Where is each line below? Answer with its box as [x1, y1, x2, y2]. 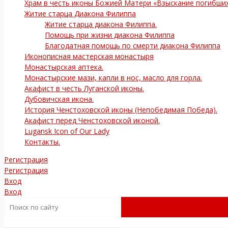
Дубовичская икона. [24, 94, 94, 104]
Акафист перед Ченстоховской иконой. [24, 116, 160, 125]
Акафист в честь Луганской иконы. [24, 83, 144, 93]
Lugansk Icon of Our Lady [24, 126, 109, 136]
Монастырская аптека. [24, 62, 103, 72]
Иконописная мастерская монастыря [24, 51, 154, 61]
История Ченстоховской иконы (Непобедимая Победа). [24, 105, 217, 115]
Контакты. [24, 137, 60, 147]
